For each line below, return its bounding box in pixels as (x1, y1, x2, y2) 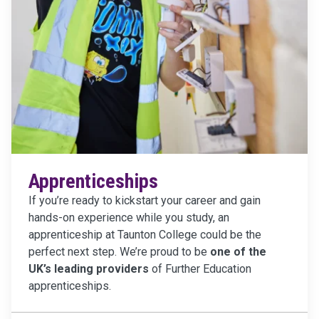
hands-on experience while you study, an (28, 211, 229, 224)
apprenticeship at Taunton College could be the (28, 228, 261, 241)
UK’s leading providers (28, 262, 152, 276)
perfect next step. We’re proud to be (28, 245, 210, 258)
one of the (210, 245, 266, 258)
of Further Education (152, 262, 251, 276)
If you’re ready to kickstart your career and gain (28, 194, 261, 207)
